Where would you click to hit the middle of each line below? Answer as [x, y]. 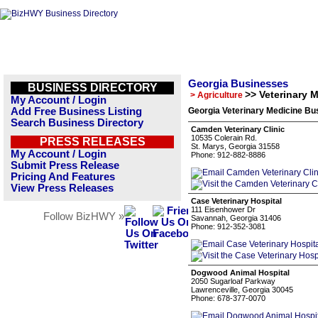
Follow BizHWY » [84, 216]
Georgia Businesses [238, 84]
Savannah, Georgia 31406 [236, 218]
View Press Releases [62, 188]
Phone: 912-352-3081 [228, 226]
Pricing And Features [63, 177]
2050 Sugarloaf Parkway [233, 281]
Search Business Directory [77, 123]
